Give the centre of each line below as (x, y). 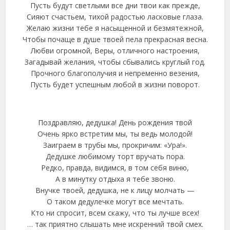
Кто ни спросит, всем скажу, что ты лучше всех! (115, 213)
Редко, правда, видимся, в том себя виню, (115, 168)
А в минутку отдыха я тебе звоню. (115, 179)
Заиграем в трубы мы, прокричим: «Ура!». (115, 145)
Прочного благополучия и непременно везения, (115, 73)
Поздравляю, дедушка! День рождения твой (115, 122)
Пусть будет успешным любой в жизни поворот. (115, 84)
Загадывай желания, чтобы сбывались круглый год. (115, 62)
